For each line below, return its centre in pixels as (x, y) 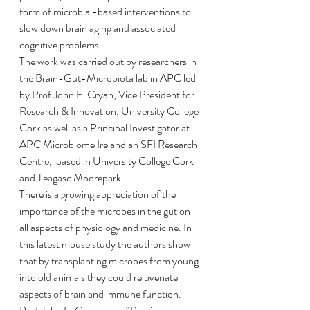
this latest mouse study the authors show (106, 244)
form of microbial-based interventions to (106, 11)
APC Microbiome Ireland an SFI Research (109, 144)
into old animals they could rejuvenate (100, 277)
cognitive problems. (62, 45)
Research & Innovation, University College (110, 111)
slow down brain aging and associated (99, 28)
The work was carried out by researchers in (109, 61)
